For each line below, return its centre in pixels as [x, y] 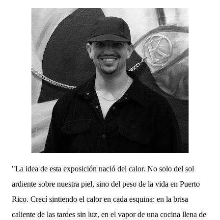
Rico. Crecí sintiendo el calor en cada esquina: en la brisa [100, 199]
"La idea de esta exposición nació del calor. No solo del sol [103, 169]
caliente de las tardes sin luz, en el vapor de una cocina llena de [109, 214]
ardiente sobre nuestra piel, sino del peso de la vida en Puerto [106, 184]
